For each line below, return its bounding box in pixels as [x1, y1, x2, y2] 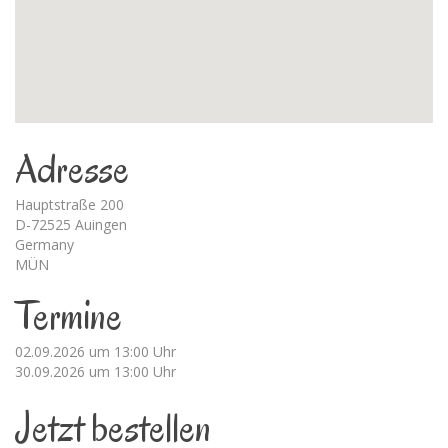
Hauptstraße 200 [15, 195, 124, 215]
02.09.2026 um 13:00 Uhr [15, 342, 176, 362]
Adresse [15, 143, 129, 196]
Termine [15, 290, 122, 343]
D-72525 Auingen [15, 215, 127, 235]
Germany [15, 235, 74, 255]
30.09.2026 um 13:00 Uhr [15, 362, 176, 382]
